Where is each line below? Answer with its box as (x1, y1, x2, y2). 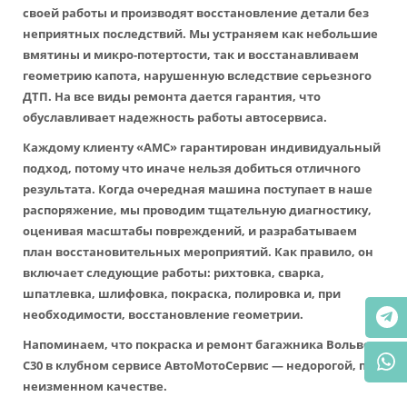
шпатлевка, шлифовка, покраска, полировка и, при (23, 285, 341, 302)
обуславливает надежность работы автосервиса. (23, 109, 327, 125)
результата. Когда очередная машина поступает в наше (23, 181, 372, 197)
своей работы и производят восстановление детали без (23, 5, 369, 21)
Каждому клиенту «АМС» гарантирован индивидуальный (23, 139, 381, 155)
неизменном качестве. (23, 378, 167, 394)
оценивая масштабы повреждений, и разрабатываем (23, 223, 357, 239)
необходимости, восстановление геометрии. (23, 306, 303, 323)
